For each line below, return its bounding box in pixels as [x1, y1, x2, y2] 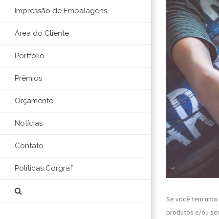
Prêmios [15, 74, 42, 83]
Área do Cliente [15, 29, 69, 38]
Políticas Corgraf [15, 164, 72, 173]
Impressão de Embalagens [15, 6, 107, 16]
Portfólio [15, 51, 44, 61]
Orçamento [15, 96, 54, 106]
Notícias [15, 119, 43, 128]
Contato [15, 141, 44, 151]
